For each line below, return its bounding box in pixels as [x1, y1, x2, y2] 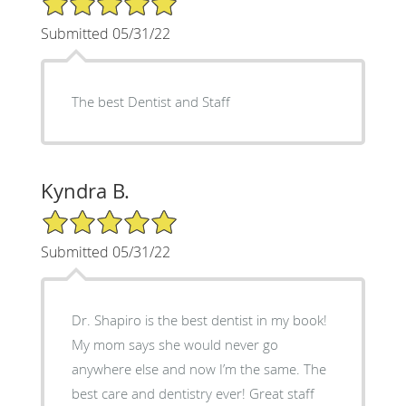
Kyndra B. [40, 177, 130, 204]
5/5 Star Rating [40, 207, 130, 225]
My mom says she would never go [71, 334, 278, 353]
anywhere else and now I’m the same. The [71, 359, 326, 378]
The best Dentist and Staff [71, 92, 230, 111]
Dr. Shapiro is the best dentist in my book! [71, 310, 327, 329]
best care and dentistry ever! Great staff [71, 383, 314, 402]
